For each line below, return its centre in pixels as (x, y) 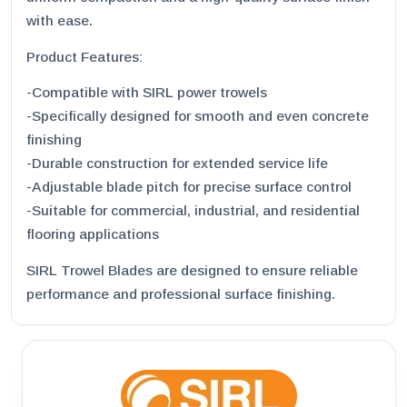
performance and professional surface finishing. (181, 294)
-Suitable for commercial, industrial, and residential (193, 211)
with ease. (60, 20)
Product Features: (84, 56)
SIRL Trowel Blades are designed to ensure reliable (192, 271)
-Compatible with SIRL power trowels (147, 93)
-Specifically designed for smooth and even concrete (198, 116)
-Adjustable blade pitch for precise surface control (189, 187)
